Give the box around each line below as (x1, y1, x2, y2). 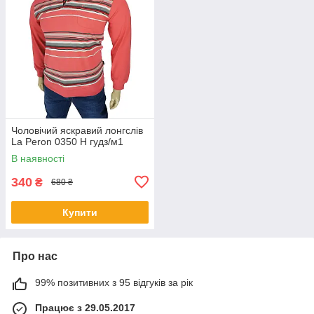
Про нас (13, 250, 57, 262)
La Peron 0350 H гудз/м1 (11, 135, 123, 147)
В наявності (11, 152, 64, 164)
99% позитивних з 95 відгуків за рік (35, 276, 193, 288)
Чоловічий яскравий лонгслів (11, 124, 143, 136)
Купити (62, 206, 97, 218)
